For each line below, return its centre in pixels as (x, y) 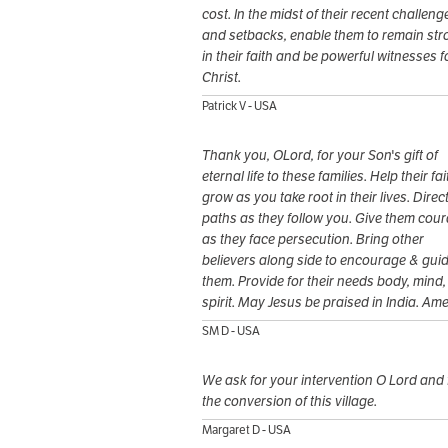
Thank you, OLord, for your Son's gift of (320, 155)
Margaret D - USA (246, 430)
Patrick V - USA (239, 106)
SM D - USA (231, 331)
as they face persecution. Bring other (313, 239)
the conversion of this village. (289, 401)
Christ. (221, 77)
